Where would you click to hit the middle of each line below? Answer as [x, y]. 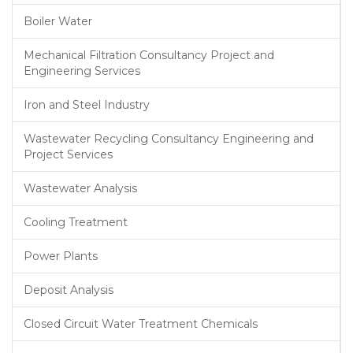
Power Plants [61, 256]
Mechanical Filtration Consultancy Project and [149, 55]
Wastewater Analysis [80, 188]
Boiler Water [58, 21]
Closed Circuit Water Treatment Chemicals [141, 324]
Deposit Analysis [69, 290]
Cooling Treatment [76, 222]
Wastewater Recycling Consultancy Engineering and [169, 139]
